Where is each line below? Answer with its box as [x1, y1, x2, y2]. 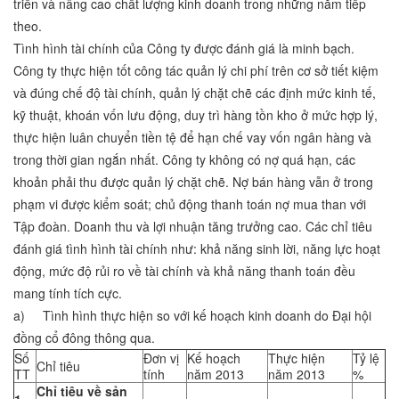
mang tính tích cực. [13, 284, 122, 303]
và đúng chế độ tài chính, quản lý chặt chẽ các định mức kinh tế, [13, 84, 376, 102]
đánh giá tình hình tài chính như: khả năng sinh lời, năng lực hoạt [13, 240, 380, 258]
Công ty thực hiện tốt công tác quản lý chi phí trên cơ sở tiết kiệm [13, 61, 379, 80]
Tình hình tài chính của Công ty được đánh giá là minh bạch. [13, 39, 354, 58]
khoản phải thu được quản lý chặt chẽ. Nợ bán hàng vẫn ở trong [13, 173, 373, 191]
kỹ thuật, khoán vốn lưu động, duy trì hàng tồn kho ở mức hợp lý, [13, 106, 378, 125]
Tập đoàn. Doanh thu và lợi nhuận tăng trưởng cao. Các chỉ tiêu [13, 217, 372, 236]
